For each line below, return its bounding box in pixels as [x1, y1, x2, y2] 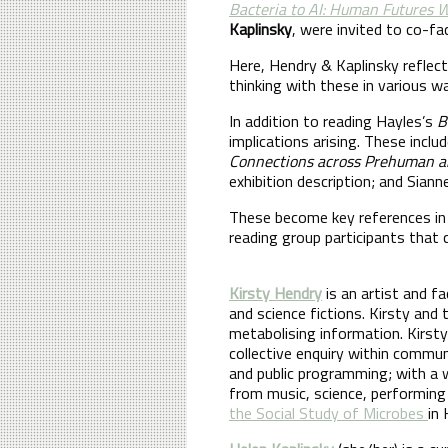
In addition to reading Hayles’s [229, 108, 437, 133]
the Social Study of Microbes [229, 400, 428, 425]
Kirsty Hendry [229, 280, 322, 305]
